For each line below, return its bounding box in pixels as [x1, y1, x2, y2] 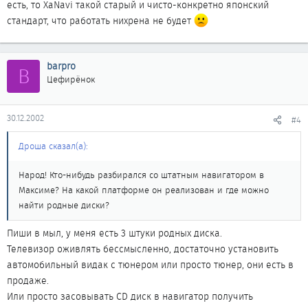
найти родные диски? [19, 199, 109, 212]
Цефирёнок [47, 73, 95, 86]
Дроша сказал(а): [19, 140, 88, 153]
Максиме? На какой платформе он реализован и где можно [19, 184, 269, 197]
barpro [47, 59, 76, 73]
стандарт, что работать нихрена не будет [7, 14, 194, 27]
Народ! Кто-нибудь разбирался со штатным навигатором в [19, 168, 264, 181]
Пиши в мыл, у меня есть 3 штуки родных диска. [7, 226, 222, 240]
